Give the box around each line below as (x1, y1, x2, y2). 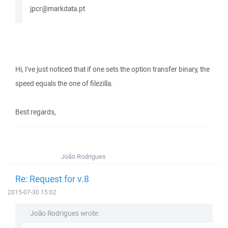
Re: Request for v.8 (15, 173, 89, 185)
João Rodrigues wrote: (30, 209, 99, 218)
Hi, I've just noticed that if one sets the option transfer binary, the (15, 65, 210, 74)
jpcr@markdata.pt (30, 4, 85, 13)
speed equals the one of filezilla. (15, 79, 113, 88)
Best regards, (15, 107, 56, 117)
